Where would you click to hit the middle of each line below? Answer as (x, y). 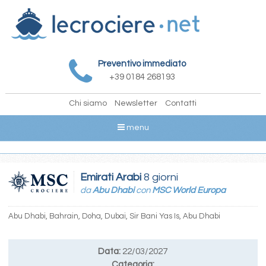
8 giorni (159, 177)
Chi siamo (88, 103)
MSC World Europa (189, 190)
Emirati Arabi (110, 177)
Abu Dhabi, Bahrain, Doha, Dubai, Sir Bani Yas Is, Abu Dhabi (114, 216)
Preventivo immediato (142, 64)
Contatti (181, 103)
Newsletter (136, 103)
